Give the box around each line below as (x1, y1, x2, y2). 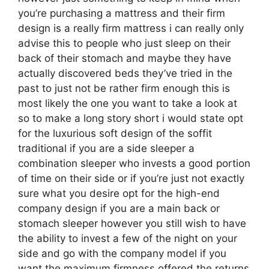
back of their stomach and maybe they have (18, 52, 231, 64)
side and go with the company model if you (18, 247, 226, 259)
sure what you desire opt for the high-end (18, 187, 220, 199)
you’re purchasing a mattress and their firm (18, 7, 225, 19)
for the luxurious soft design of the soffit (18, 127, 212, 139)
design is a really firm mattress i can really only (18, 22, 244, 34)
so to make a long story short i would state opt (18, 112, 243, 124)
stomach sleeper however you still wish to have (18, 217, 246, 229)
